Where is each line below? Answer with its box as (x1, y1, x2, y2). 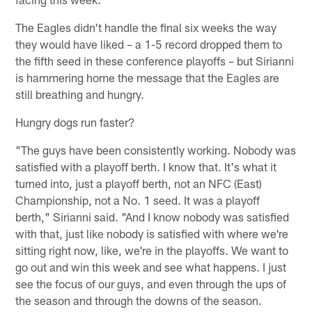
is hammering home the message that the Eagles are (15, 70, 280, 84)
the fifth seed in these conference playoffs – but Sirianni (15, 53, 295, 68)
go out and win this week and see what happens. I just (15, 259, 287, 274)
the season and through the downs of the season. (15, 292, 263, 307)
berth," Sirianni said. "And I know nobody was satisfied (15, 209, 290, 224)
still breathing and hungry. (15, 86, 145, 101)
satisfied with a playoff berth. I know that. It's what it (15, 159, 277, 173)
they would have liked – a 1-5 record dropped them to (15, 36, 283, 51)
